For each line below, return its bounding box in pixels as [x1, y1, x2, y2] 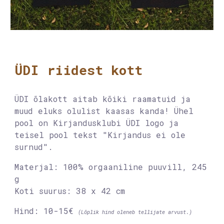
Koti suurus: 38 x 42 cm [14, 185, 125, 196]
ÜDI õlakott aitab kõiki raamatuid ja [14, 93, 191, 104]
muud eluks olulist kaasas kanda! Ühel [14, 105, 194, 116]
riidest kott [47, 60, 143, 78]
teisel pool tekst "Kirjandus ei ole [14, 129, 186, 140]
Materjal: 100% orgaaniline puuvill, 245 [14, 161, 207, 172]
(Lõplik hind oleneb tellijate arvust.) [78, 208, 192, 215]
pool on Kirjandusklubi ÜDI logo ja [14, 117, 179, 128]
